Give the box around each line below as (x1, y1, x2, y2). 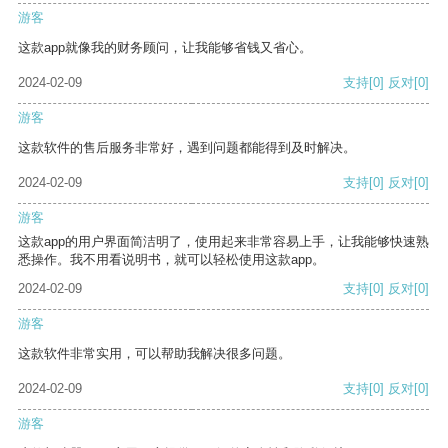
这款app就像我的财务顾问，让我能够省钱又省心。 (18, 40, 312, 56)
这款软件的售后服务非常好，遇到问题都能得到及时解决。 (18, 140, 356, 156)
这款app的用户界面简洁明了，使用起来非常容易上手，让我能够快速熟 (18, 234, 429, 250)
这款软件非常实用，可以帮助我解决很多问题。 (18, 346, 291, 362)
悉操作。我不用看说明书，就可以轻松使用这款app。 (18, 252, 325, 268)
